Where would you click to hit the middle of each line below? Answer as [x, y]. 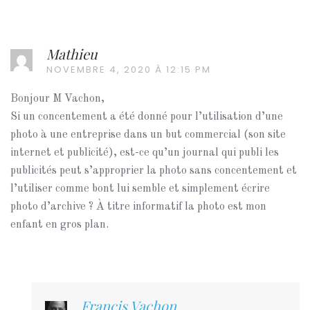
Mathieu [72, 54]
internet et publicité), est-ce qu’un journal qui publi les [145, 153]
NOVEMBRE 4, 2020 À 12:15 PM [129, 70]
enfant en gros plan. [60, 225]
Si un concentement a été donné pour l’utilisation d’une [147, 117]
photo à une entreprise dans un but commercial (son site [148, 135]
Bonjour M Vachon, [57, 99]
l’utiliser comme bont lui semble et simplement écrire [140, 189]
